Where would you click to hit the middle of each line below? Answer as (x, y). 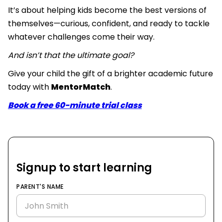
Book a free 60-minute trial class (75, 106)
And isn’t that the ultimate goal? (71, 55)
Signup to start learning (84, 168)
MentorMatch (81, 87)
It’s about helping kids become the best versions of (107, 10)
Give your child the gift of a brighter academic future (111, 74)
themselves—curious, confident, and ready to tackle (109, 24)
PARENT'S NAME (40, 187)
